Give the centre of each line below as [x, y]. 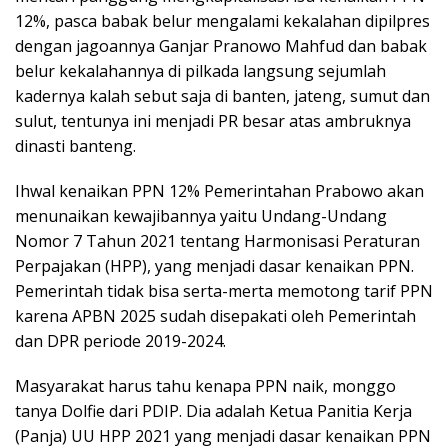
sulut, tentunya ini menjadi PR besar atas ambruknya [213, 120]
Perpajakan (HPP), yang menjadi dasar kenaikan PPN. [214, 265]
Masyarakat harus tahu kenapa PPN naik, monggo [205, 385]
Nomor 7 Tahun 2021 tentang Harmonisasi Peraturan [217, 240]
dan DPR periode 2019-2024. [120, 340]
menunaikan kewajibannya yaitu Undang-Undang [201, 215]
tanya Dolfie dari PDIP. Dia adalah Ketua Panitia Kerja [213, 410]
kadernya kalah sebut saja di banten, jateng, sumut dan [222, 95]
